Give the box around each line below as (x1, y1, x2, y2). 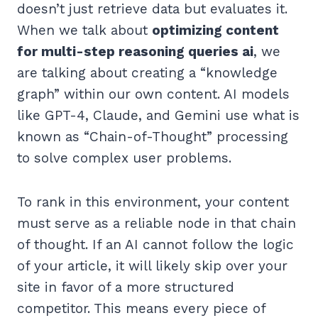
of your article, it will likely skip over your (17, 258, 287, 275)
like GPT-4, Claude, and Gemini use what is (17, 107, 300, 124)
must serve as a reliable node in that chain (17, 215, 296, 232)
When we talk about (17, 22, 152, 39)
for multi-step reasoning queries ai (17, 43, 253, 60)
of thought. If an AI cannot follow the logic (17, 236, 294, 253)
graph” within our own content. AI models (17, 86, 290, 103)
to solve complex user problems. (17, 150, 231, 167)
